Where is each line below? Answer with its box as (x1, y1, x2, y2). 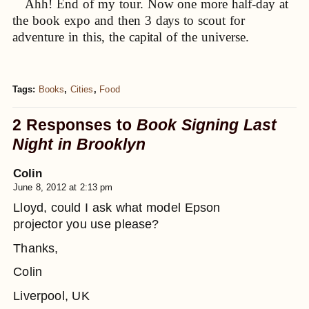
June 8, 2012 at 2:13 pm (13, 182, 113, 193)
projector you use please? (13, 217, 159, 232)
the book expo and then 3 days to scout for (12, 13, 246, 28)
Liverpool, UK (13, 288, 90, 303)
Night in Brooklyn (12, 135, 146, 154)
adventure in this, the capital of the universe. (12, 30, 250, 45)
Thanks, (13, 241, 59, 255)
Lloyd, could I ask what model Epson (13, 201, 221, 215)
